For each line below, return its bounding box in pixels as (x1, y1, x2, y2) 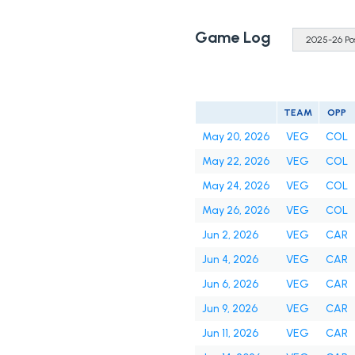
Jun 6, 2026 (201, 277, 258, 292)
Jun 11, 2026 (201, 326, 258, 341)
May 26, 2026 (201, 204, 269, 218)
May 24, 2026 (201, 179, 269, 193)
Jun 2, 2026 (201, 228, 258, 242)
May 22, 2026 (201, 155, 269, 169)
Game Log (194, 28, 271, 48)
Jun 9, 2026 (201, 302, 258, 316)
